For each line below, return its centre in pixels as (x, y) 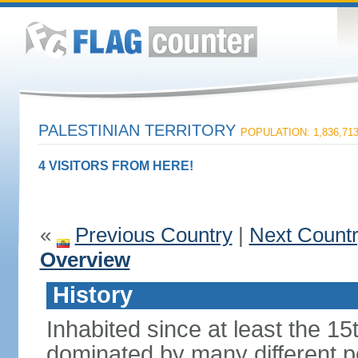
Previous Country (153, 235)
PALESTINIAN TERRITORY (139, 130)
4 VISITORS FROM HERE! (115, 166)
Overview (85, 260)
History (92, 295)
